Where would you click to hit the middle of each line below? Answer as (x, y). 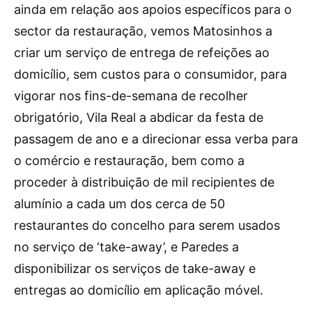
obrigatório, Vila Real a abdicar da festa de (139, 117)
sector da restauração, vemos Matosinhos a (143, 31)
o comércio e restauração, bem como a (129, 161)
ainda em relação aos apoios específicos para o (153, 9)
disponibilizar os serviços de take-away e (135, 268)
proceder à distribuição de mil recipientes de (144, 182)
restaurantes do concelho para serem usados (147, 225)
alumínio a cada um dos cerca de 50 (119, 204)
